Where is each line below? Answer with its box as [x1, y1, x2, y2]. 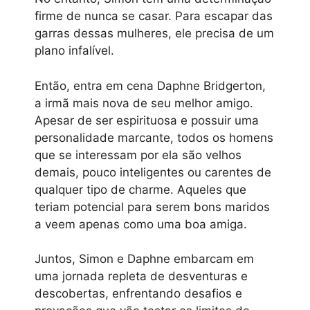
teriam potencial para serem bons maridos [35, 199, 270, 214]
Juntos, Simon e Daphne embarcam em [35, 252, 254, 266]
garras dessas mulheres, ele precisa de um [35, 26, 274, 41]
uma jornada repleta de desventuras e [35, 269, 248, 284]
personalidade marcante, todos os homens [35, 130, 273, 145]
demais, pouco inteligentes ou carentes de [35, 165, 271, 179]
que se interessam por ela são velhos [35, 147, 241, 162]
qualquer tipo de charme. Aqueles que [35, 182, 246, 197]
